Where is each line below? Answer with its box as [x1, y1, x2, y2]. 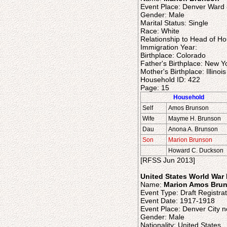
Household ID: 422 [140, 75, 200, 84]
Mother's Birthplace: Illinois [140, 67, 226, 75]
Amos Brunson [168, 104, 209, 111]
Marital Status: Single [140, 19, 208, 27]
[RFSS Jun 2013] [140, 156, 195, 164]
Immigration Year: [140, 43, 197, 51]
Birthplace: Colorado [140, 51, 206, 59]
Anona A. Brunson [168, 126, 218, 133]
